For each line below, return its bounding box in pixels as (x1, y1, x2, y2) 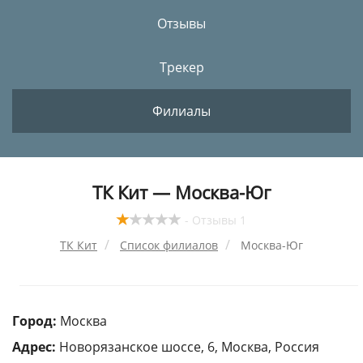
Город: (12, 311, 57, 330)
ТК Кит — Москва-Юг (92, 180, 271, 205)
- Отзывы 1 (185, 212, 246, 228)
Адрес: (12, 337, 56, 356)
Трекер (159, 58, 204, 76)
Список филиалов (120, 237, 218, 253)
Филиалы (152, 102, 211, 120)
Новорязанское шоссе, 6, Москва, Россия (59, 337, 319, 356)
